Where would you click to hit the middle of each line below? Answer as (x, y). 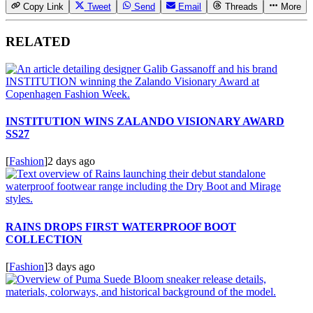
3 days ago (71, 266)
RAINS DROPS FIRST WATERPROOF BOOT (121, 226)
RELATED (38, 42)
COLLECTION (44, 239)
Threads (241, 7)
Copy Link (44, 7)
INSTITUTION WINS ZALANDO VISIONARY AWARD (145, 122)
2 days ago (71, 161)
